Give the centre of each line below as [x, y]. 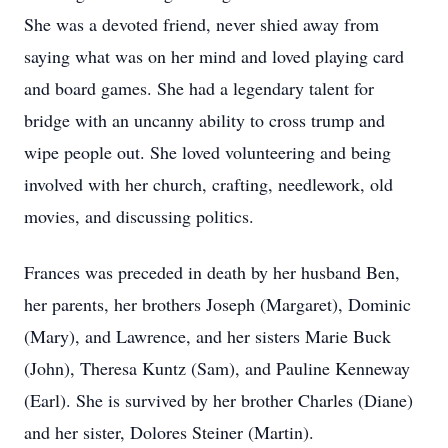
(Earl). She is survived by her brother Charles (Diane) [218, 400]
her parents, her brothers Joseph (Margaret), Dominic [217, 304]
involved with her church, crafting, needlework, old [208, 184]
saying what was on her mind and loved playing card [214, 56]
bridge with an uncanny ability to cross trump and [204, 120]
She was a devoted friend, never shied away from [201, 24]
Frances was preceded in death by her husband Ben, [212, 272]
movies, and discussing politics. [139, 216]
